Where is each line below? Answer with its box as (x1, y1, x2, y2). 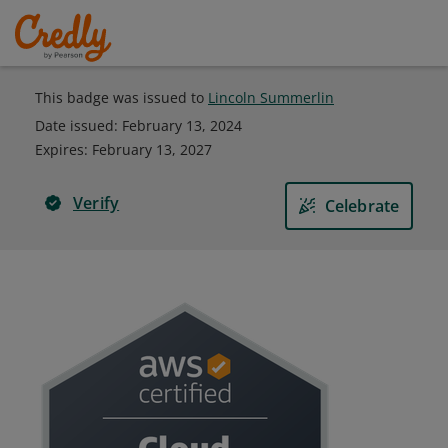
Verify (73, 192, 120, 214)
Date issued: (35, 116, 122, 135)
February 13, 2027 (92, 140, 212, 159)
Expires (35, 140, 84, 159)
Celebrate (324, 195, 400, 217)
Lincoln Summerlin (208, 88, 334, 107)
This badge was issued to (35, 88, 208, 107)
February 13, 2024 (122, 116, 242, 135)
